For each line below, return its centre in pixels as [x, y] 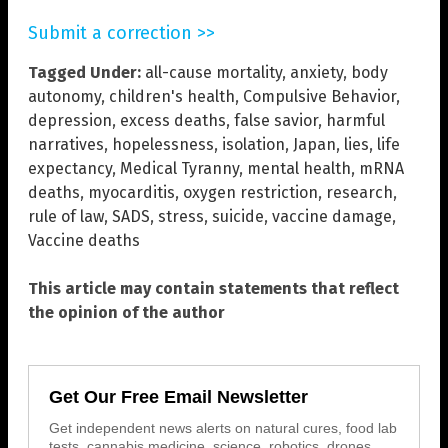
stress [181, 216]
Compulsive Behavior [319, 96]
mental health [299, 168]
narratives [66, 144]
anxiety [316, 72]
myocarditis [131, 192]
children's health [172, 96]
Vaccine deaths [84, 240]
